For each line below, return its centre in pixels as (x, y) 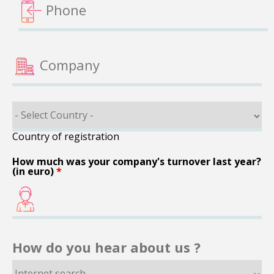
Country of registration (66, 136)
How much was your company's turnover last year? (137, 161)
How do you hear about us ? (106, 247)
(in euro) (34, 171)
